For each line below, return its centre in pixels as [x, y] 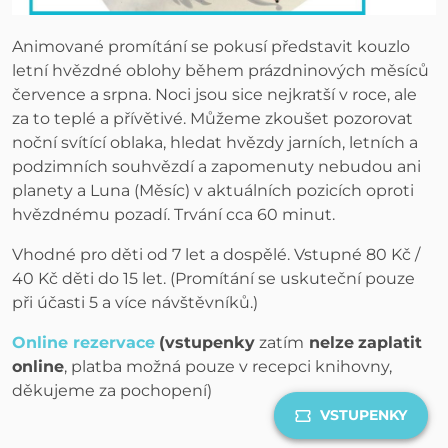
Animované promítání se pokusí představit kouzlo [211, 46]
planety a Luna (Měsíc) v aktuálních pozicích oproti [213, 190]
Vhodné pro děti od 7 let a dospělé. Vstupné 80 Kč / [216, 254]
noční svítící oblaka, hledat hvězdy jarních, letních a [215, 142]
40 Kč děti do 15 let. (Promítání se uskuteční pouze [213, 278]
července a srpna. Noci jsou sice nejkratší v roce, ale [214, 94]
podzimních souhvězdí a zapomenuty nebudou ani [216, 166]
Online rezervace [83, 342]
